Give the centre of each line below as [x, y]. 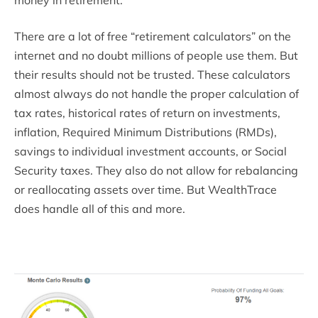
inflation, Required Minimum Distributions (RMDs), [146, 132]
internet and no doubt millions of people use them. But [156, 55]
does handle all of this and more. [100, 208]
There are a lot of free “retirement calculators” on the [153, 36]
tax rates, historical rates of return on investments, [147, 113]
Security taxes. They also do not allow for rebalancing [156, 170]
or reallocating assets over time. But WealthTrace [146, 189]
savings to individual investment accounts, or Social [150, 151]
